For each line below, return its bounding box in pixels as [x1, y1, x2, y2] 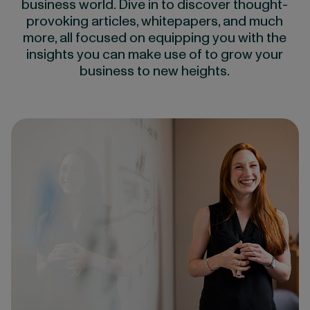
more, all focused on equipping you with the [23, 28, 287, 48]
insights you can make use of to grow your [26, 45, 284, 65]
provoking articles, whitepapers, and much [26, 12, 284, 32]
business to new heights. [80, 62, 230, 82]
